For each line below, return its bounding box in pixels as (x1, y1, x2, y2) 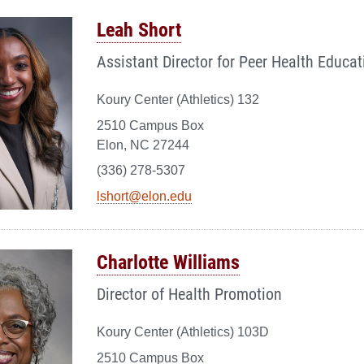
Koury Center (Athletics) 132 (97, 93, 259, 107)
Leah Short (97, 16, 181, 43)
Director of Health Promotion (97, 283, 282, 305)
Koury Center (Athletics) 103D (97, 325, 269, 340)
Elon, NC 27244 (97, 137, 189, 152)
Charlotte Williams (97, 249, 240, 275)
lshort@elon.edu (97, 188, 192, 203)
